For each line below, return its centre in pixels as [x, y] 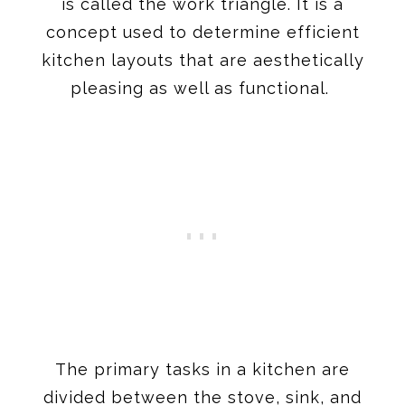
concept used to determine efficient [202, 32]
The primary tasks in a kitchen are [202, 369]
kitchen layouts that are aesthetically [202, 60]
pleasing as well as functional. [202, 88]
